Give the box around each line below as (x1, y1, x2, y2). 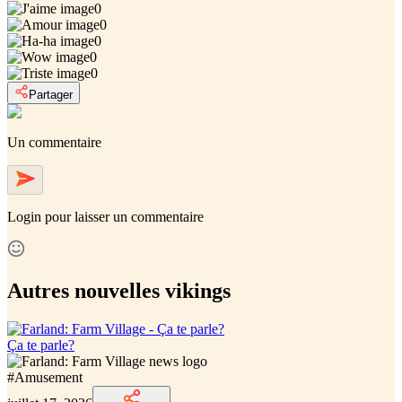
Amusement (14, 369, 83, 385)
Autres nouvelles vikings (7, 278, 231, 302)
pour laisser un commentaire (45, 208, 204, 224)
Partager (29, 87, 73, 101)
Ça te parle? (7, 336, 74, 353)
